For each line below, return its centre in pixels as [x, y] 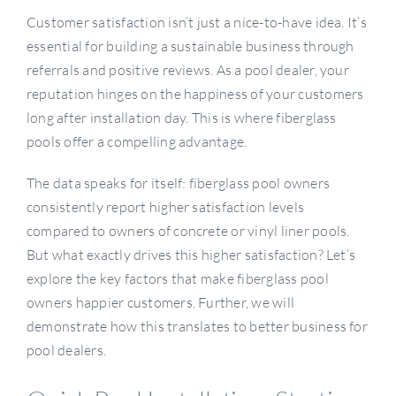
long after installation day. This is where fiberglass [181, 118]
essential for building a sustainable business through [190, 46]
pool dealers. [66, 350]
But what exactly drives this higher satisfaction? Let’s [191, 255]
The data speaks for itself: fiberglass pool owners [178, 183]
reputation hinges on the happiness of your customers [195, 94]
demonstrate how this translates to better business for [197, 326]
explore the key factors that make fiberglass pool [177, 278]
